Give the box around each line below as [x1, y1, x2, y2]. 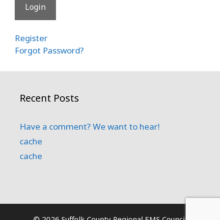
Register [15, 32, 48, 44]
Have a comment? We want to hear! [20, 121, 160, 133]
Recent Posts [20, 91, 79, 105]
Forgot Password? [15, 45, 84, 56]
